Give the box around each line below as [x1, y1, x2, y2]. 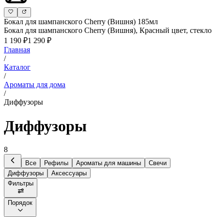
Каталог [4, 63, 31, 72]
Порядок [8, 199, 32, 207]
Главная [4, 46, 30, 54]
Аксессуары [51, 170, 87, 177]
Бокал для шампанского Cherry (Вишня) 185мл [4, 17, 158, 26]
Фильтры [8, 180, 33, 187]
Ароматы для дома [4, 80, 65, 89]
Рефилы [44, 159, 68, 167]
